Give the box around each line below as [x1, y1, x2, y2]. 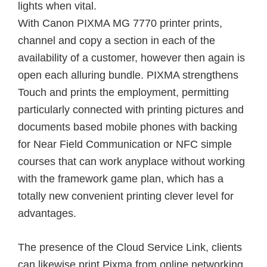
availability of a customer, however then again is [18, 52, 245, 64]
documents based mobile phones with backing [18, 121, 237, 133]
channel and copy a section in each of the [18, 35, 215, 46]
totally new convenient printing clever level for [18, 190, 234, 202]
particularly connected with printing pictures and [18, 104, 244, 116]
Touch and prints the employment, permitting [18, 86, 229, 98]
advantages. [18, 207, 76, 219]
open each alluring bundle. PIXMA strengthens [18, 69, 238, 81]
